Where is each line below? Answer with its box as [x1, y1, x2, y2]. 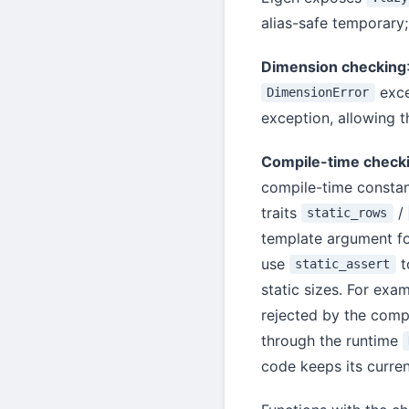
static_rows [307, 205, 388, 221]
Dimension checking [261, 57, 406, 76]
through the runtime [261, 330, 403, 350]
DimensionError [267, 85, 370, 100]
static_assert [295, 257, 391, 272]
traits [261, 203, 301, 222]
